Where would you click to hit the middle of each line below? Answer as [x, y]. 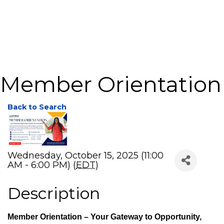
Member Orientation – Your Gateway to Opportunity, [104, 216]
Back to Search [37, 107]
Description [54, 193]
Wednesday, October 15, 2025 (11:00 [85, 156]
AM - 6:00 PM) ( [42, 165]
